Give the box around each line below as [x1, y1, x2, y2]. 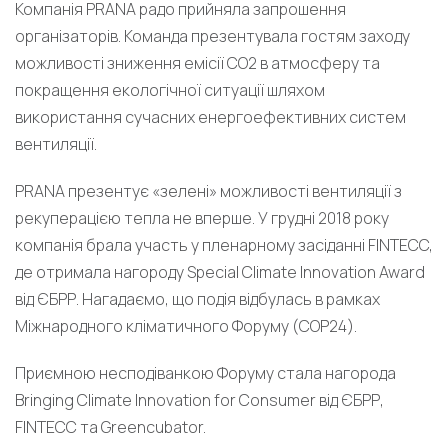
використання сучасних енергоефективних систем [15, 106, 406, 129]
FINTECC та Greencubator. [15, 416, 206, 439]
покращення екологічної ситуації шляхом [15, 79, 325, 102]
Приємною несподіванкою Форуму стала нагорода [15, 362, 396, 385]
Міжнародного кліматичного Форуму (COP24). [15, 315, 357, 338]
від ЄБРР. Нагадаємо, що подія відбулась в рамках [15, 288, 380, 311]
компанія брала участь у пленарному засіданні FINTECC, [15, 234, 433, 257]
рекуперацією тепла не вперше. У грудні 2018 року [15, 207, 389, 230]
